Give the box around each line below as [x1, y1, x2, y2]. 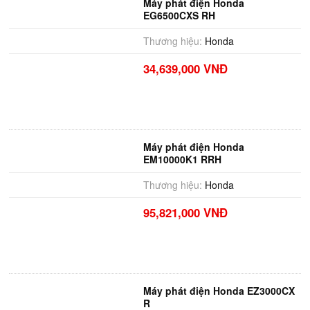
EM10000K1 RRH [143, 152, 221, 166]
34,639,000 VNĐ [143, 60, 228, 77]
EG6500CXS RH [143, 8, 215, 22]
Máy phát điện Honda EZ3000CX [143, 284, 295, 298]
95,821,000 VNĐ [143, 204, 228, 221]
